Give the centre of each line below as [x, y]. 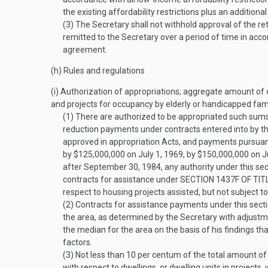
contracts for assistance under [121, 179]
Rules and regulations [103, 71]
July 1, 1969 [161, 154]
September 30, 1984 [122, 167]
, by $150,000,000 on [223, 154]
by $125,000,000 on [100, 154]
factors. [77, 242]
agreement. [85, 50]
